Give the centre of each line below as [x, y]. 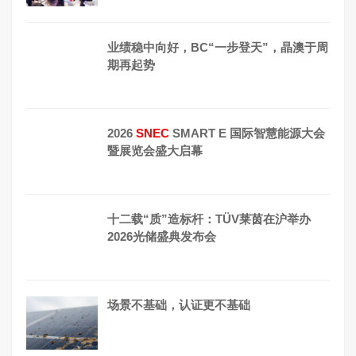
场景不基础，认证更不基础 [179, 304]
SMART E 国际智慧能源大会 [247, 133]
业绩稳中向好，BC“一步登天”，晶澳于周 [218, 47]
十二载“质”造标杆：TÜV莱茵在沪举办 [209, 219]
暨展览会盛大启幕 [155, 150]
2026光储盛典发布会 [162, 236]
